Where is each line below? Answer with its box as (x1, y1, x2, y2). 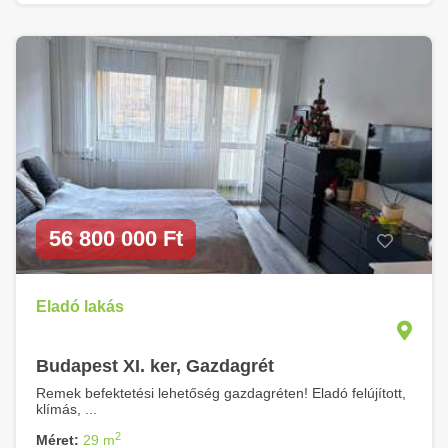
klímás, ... (36, 401, 97, 417)
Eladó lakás (36, 298, 124, 315)
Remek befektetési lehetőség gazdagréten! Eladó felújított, (36, 385, 406, 401)
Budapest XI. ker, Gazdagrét (36, 356, 274, 376)
